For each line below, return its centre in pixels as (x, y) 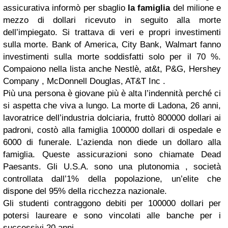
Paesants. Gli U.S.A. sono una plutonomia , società (112, 167)
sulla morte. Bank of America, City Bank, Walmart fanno (112, 45)
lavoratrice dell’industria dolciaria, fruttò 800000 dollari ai (112, 118)
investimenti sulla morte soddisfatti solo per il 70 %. (112, 57)
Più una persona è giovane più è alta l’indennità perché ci (112, 93)
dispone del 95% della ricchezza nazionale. (85, 191)
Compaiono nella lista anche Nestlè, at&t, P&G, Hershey (112, 69)
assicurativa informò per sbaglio (65, 8)
